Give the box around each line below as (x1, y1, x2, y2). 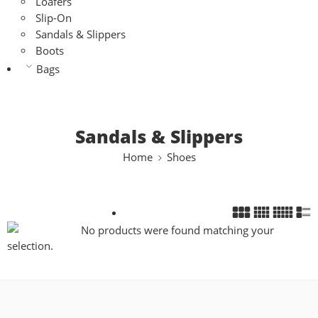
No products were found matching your (78, 223, 274, 237)
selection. (7, 239, 53, 253)
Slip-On (35, 11, 72, 25)
